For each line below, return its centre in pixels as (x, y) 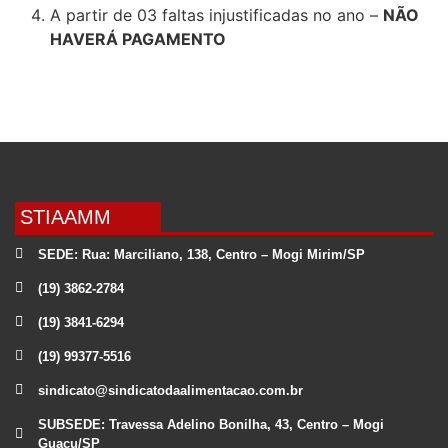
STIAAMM (65, 216)
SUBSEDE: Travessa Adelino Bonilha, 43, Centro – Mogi (210, 424)
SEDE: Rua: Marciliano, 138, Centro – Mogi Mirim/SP (201, 254)
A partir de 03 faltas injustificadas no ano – (216, 14)
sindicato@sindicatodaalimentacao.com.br (170, 390)
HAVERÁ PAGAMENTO (138, 38)
